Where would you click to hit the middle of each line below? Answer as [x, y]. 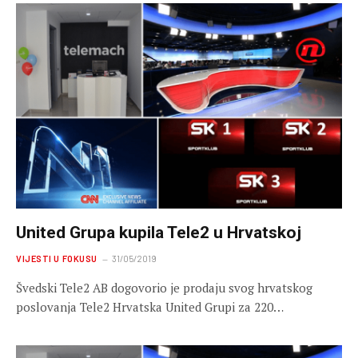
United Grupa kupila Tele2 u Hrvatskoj [159, 233]
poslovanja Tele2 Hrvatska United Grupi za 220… [150, 307]
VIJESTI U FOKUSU [57, 259]
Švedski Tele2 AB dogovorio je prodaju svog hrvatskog [164, 288]
